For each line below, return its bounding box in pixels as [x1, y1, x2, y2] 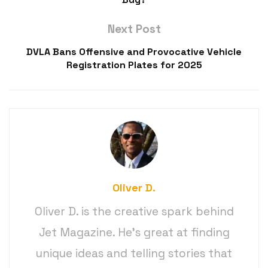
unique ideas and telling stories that [36, 245, 232, 261]
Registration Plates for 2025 [66, 58, 202, 71]
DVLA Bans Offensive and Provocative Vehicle [26, 45, 242, 58]
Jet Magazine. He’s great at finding [38, 224, 230, 240]
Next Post [107, 21, 161, 36]
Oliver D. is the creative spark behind [34, 203, 234, 219]
